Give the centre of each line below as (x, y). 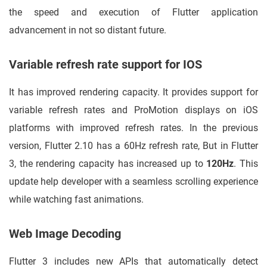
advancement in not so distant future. (88, 30)
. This (246, 164)
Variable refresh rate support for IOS (105, 65)
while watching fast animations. (76, 200)
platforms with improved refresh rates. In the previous (133, 128)
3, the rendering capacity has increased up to (108, 164)
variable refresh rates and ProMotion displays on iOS (133, 110)
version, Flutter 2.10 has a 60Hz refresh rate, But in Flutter (133, 146)
